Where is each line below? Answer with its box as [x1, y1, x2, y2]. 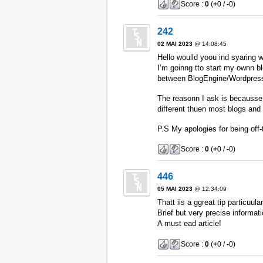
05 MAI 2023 [157, 186, 193, 193]
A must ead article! [157, 219, 221, 228]
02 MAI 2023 [157, 41, 193, 48]
